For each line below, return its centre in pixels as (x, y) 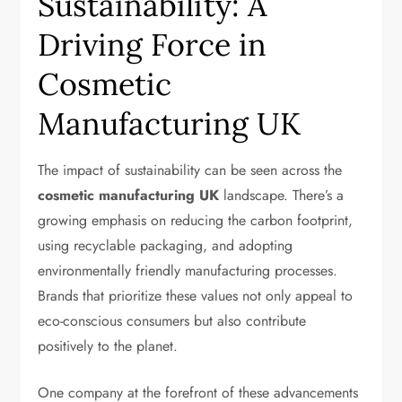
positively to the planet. (108, 346)
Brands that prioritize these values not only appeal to (196, 296)
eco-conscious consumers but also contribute (172, 321)
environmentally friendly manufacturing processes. (188, 271)
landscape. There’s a (282, 195)
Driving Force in (153, 44)
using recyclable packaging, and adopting (166, 245)
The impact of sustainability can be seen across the (190, 170)
